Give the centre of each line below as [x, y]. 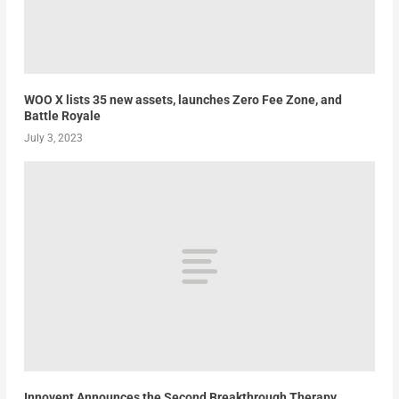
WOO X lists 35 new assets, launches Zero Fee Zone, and [183, 99]
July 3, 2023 [53, 138]
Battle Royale [62, 115]
